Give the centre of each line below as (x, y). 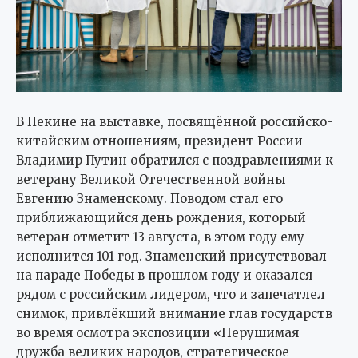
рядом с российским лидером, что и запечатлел (171, 295)
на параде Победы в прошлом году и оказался (164, 276)
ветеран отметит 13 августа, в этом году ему (160, 237)
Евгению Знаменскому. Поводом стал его (149, 199)
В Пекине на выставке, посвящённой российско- (175, 122)
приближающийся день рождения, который (161, 218)
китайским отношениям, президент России (159, 141)
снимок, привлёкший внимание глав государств (174, 314)
